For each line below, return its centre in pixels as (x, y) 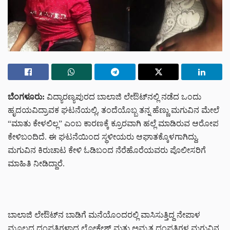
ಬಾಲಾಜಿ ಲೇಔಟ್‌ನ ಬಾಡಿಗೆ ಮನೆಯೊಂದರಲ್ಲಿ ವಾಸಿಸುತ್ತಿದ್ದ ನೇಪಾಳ (104, 215)
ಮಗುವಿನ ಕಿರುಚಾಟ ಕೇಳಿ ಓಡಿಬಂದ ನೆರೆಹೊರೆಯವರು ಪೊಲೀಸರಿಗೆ (107, 150)
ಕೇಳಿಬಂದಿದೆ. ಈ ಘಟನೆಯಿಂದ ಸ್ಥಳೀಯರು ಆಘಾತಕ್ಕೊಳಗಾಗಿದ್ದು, (103, 137)
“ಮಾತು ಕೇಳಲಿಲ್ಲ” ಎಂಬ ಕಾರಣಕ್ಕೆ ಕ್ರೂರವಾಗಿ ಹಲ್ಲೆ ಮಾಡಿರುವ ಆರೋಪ (113, 123)
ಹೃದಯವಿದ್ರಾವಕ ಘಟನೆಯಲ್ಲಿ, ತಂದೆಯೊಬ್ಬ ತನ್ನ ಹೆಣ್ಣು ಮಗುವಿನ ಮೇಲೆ (113, 110)
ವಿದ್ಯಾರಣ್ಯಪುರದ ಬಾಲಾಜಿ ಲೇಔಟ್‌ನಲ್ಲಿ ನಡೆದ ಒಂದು (123, 97)
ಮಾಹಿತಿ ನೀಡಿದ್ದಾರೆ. (36, 163)
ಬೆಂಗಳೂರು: (26, 97)
